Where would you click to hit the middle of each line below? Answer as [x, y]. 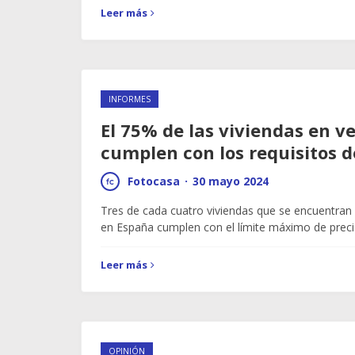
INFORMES [130, 99]
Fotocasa [154, 181]
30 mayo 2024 [231, 181]
